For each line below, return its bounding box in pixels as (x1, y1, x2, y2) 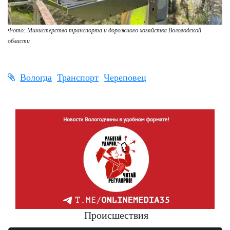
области (8, 37, 31, 45)
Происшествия (84, 209, 148, 221)
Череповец (104, 72, 146, 83)
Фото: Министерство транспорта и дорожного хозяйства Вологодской (8, 27, 201, 34)
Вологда (20, 72, 52, 83)
